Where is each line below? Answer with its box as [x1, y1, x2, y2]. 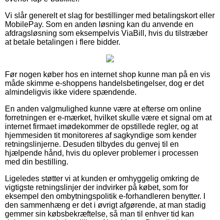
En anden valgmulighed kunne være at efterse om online [5, 104, 201, 113]
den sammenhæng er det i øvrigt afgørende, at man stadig [5, 200, 206, 209]
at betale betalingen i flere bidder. [5, 37, 120, 46]
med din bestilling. [5, 157, 68, 166]
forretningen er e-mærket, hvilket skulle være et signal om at [5, 113, 212, 122]
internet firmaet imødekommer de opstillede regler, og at [5, 122, 198, 131]
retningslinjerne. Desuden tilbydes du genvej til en [5, 139, 179, 148]
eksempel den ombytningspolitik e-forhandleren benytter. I [5, 192, 205, 200]
